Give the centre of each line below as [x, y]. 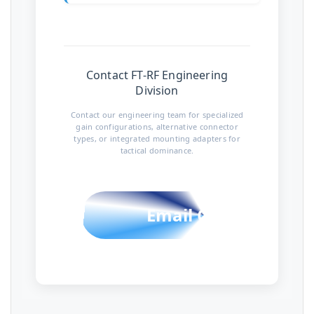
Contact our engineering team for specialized [157, 115]
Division [157, 90]
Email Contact [204, 215]
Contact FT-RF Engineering [157, 75]
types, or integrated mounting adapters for [157, 138]
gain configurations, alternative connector [157, 127]
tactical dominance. [157, 150]
